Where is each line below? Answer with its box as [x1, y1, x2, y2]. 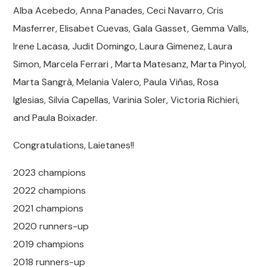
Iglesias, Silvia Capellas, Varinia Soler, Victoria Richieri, [13, 94, 240, 106]
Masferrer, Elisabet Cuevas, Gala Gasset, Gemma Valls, [13, 22, 249, 35]
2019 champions [13, 238, 85, 250]
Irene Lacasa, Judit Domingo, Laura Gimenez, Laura [13, 40, 233, 52]
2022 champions [13, 184, 86, 197]
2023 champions [13, 166, 86, 179]
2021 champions [13, 202, 84, 215]
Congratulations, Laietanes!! [13, 139, 135, 151]
